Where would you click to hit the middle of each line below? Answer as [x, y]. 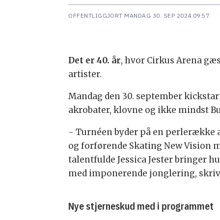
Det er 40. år [95, 60]
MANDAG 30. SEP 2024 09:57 [169, 15]
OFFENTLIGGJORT [96, 15]
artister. [85, 74]
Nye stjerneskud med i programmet [141, 206]
